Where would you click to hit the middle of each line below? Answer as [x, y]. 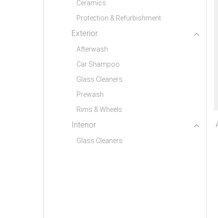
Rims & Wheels [99, 110]
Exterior [85, 34]
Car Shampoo [98, 64]
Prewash [90, 95]
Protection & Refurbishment [119, 18]
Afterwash [92, 49]
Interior [84, 125]
